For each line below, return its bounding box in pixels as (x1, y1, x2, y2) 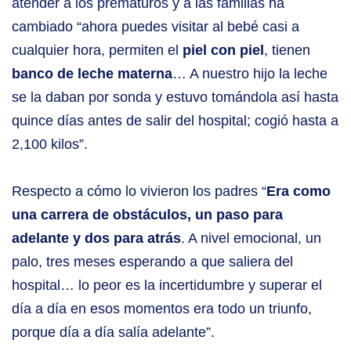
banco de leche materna (12, 66, 172, 82)
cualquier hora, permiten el (12, 42, 183, 59)
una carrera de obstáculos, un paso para (12, 207, 283, 223)
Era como (266, 183, 331, 200)
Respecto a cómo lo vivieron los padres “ (12, 183, 266, 200)
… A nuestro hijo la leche (172, 66, 327, 82)
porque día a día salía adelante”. (12, 324, 215, 341)
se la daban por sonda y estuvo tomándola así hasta (12, 89, 338, 106)
